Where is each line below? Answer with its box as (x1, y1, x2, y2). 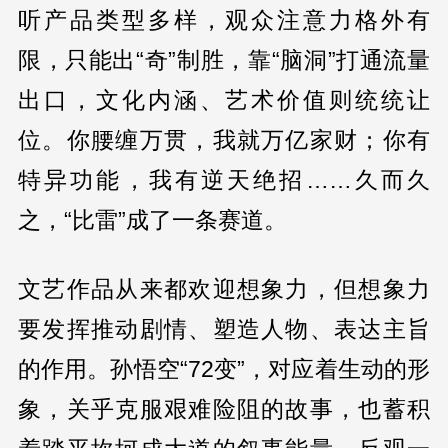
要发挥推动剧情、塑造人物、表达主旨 (17, 315, 431, 342)
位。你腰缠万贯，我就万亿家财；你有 (17, 127, 431, 154)
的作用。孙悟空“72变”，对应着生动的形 (17, 355, 431, 382)
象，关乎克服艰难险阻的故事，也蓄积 (17, 395, 431, 422)
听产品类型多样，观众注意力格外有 (17, 7, 431, 34)
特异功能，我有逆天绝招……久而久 (17, 167, 431, 194)
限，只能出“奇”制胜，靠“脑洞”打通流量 (17, 47, 431, 74)
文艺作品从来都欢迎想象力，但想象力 (17, 275, 431, 302)
